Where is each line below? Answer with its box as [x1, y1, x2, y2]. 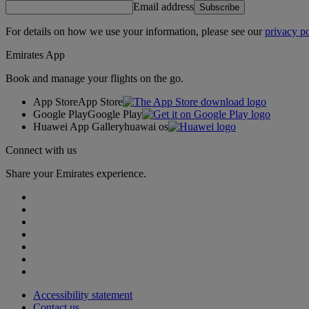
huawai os [124, 120, 168, 132]
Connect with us [6, 143, 77, 156]
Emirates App [6, 48, 65, 61]
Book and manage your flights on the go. [6, 72, 183, 84]
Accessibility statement [33, 288, 132, 301]
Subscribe [199, 1, 239, 12]
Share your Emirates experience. [6, 167, 146, 179]
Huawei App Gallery [33, 120, 124, 132]
